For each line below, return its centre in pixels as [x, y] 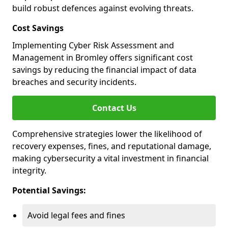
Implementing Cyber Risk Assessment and [93, 45]
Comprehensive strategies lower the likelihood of [107, 134]
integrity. [29, 170]
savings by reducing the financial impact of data [104, 70]
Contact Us [114, 108]
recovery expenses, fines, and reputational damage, [112, 146]
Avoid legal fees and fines [76, 215]
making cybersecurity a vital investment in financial [110, 158]
